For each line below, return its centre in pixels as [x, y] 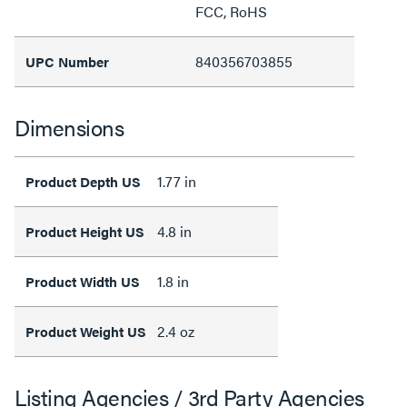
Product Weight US [86, 331]
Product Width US [83, 281]
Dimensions [69, 127]
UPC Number [67, 61]
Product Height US [85, 231]
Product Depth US [83, 181]
